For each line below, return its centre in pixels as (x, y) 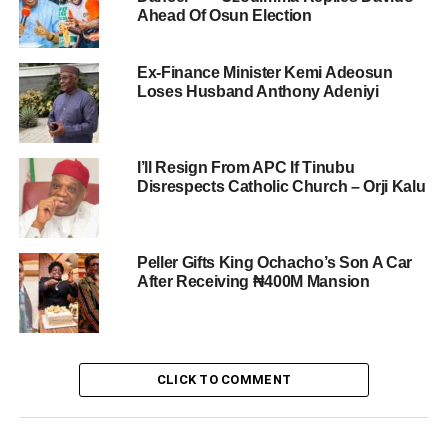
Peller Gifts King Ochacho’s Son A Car (274, 263)
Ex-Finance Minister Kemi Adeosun (264, 73)
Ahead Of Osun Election (224, 16)
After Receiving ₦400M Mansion (253, 282)
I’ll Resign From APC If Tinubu (245, 168)
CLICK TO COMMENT (224, 380)
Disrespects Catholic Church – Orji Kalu (281, 187)
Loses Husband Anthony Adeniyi (257, 92)
